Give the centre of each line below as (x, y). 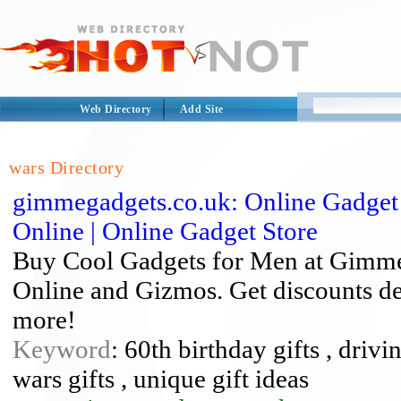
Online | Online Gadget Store (165, 231)
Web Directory (116, 109)
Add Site (201, 109)
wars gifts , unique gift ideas (161, 379)
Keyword (62, 349)
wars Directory (66, 167)
